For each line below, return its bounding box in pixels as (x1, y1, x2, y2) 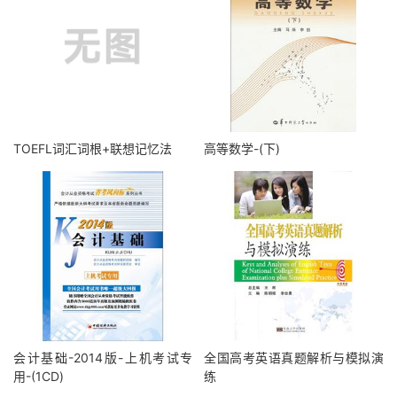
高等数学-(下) (204, 141, 281, 156)
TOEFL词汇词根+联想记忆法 (13, 141, 172, 156)
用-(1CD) (13, 369, 64, 384)
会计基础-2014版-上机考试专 (13, 350, 193, 365)
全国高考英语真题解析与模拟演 (204, 350, 384, 365)
